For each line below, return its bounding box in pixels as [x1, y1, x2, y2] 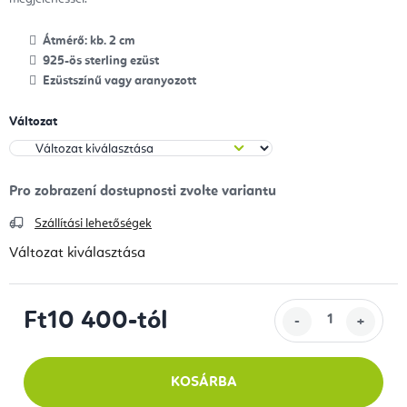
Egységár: [23, 335, 84, 351]
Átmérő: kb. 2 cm [43, 34, 135, 47]
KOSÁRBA [170, 374, 237, 390]
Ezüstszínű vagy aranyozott [43, 74, 196, 87]
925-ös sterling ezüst [43, 54, 159, 67]
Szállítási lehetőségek [35, 216, 152, 230]
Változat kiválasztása [9, 245, 145, 261]
